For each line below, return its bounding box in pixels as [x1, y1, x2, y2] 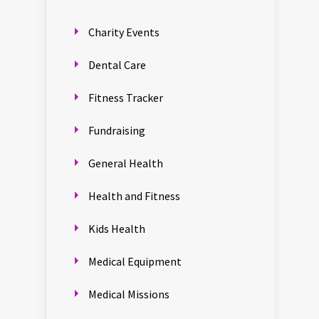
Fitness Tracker [88, 90, 163, 105]
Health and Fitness [88, 189, 180, 204]
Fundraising [88, 123, 145, 138]
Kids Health [88, 221, 145, 236]
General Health [88, 156, 163, 171]
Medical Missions [88, 287, 169, 302]
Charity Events [88, 25, 159, 40]
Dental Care [88, 58, 146, 73]
